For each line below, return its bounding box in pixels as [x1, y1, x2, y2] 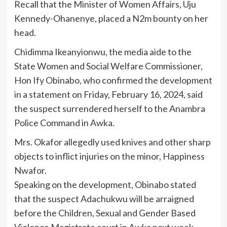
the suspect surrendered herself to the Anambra [14, 103, 205, 115]
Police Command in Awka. [14, 117, 115, 129]
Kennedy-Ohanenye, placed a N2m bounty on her [14, 13, 208, 24]
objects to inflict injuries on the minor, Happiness [14, 150, 205, 162]
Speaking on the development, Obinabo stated [14, 179, 196, 191]
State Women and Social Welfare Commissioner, [14, 60, 203, 72]
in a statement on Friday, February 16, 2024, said [14, 89, 203, 100]
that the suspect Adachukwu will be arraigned [14, 193, 194, 205]
